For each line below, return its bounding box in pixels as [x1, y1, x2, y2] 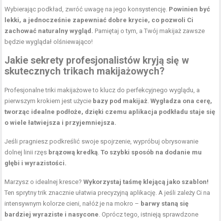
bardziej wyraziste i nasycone [4, 210, 99, 218]
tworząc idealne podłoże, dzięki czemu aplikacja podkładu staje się [4, 108, 216, 115]
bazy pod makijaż [93, 97, 148, 105]
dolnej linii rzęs [4, 148, 49, 156]
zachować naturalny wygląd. [4, 27, 94, 35]
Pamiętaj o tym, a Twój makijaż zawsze [93, 27, 205, 35]
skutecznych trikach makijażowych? [4, 65, 165, 77]
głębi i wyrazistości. [4, 159, 67, 167]
